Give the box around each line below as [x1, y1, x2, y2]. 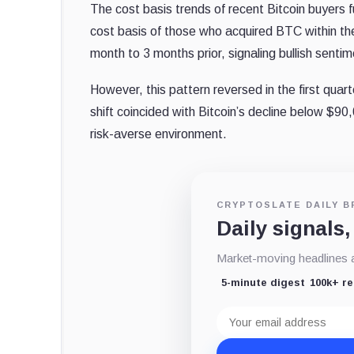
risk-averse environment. [90, 126, 227, 141]
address [217, 318, 262, 332]
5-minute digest [221, 276, 306, 288]
